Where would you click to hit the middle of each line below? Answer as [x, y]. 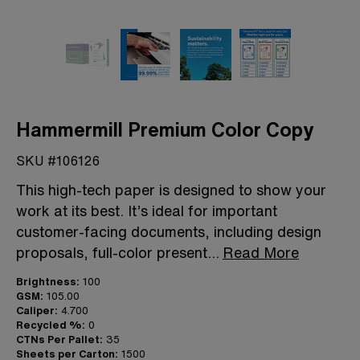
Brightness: [48, 281]
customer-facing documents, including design [169, 231]
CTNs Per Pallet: [59, 339]
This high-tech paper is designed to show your [171, 189]
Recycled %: [51, 325]
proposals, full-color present [112, 252]
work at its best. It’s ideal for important [147, 210]
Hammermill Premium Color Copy [165, 129]
